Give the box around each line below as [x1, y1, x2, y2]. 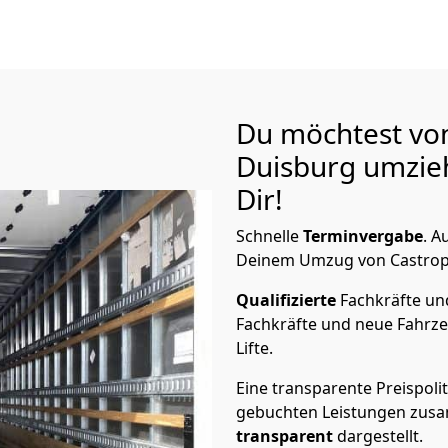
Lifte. [236, 337, 277, 359]
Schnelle [236, 225, 303, 247]
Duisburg [236, 147, 363, 185]
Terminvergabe [303, 225, 423, 247]
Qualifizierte [236, 289, 340, 311]
